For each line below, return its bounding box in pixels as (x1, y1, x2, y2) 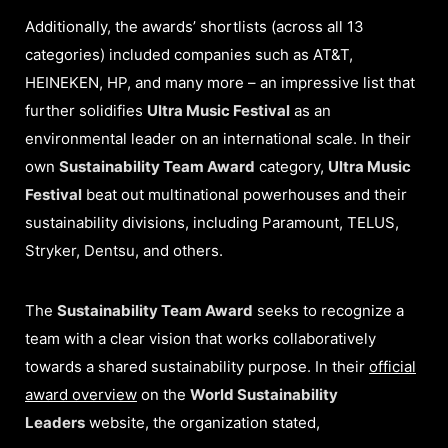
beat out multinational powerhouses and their (82, 185, 407, 205)
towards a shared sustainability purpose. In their (25, 357, 369, 377)
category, (255, 157, 328, 177)
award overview (25, 385, 137, 405)
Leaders (25, 413, 85, 433)
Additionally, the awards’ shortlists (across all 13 (25, 17, 364, 37)
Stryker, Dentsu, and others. (25, 241, 223, 261)
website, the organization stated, (85, 413, 320, 433)
